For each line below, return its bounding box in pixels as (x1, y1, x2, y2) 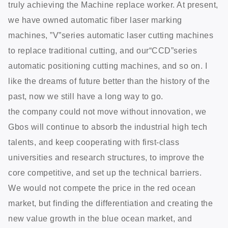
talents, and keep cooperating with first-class (8, 137, 179, 147)
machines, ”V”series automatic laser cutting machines (8, 31, 213, 40)
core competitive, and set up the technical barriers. (8, 168, 202, 177)
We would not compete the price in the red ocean (8, 183, 196, 192)
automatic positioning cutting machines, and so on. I (8, 61, 207, 70)
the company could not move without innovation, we (8, 107, 207, 116)
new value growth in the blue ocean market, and (8, 214, 192, 223)
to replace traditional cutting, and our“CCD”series (8, 46, 197, 55)
